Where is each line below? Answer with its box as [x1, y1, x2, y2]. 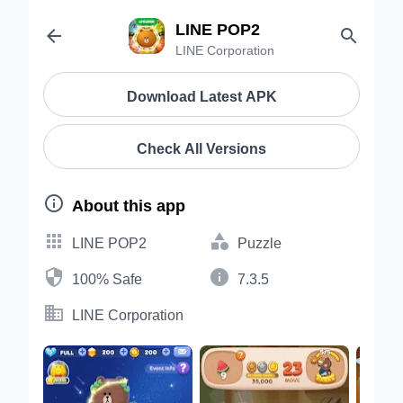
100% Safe [72, 270, 142, 284]
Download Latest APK [126, 87, 277, 102]
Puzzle [237, 234, 282, 248]
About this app [72, 195, 185, 211]
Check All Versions [137, 139, 266, 154]
